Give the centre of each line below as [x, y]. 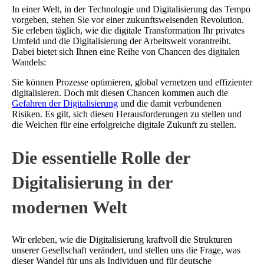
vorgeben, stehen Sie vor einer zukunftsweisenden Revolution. [128, 19]
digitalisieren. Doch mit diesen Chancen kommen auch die [120, 93]
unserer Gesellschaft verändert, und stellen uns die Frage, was [126, 250]
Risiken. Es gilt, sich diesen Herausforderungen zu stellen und [127, 114]
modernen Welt [70, 207]
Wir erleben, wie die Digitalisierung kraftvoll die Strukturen [122, 239]
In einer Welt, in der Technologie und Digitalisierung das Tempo [131, 9]
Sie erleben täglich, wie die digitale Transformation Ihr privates [128, 30]
